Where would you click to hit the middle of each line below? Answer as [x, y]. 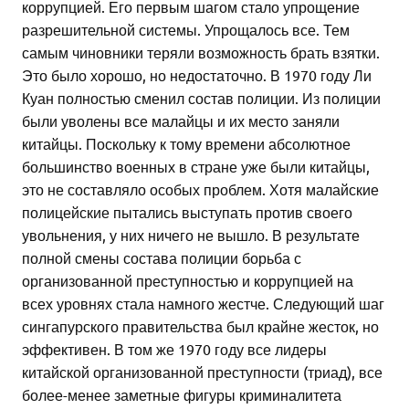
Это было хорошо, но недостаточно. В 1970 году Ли [197, 75]
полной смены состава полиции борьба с [162, 258]
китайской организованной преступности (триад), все [202, 372]
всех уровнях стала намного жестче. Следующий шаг [203, 304]
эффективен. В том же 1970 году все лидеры [174, 349]
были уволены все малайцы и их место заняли [181, 121]
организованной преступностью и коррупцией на [188, 281]
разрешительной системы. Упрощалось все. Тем [186, 30]
